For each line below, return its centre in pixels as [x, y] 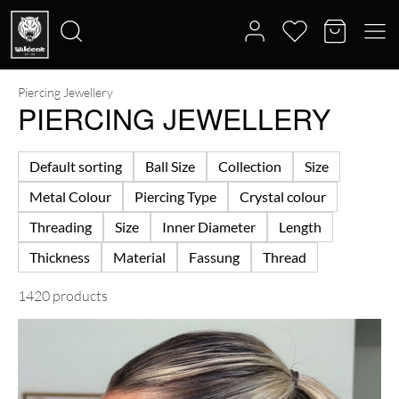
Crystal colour [283, 196]
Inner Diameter [209, 227]
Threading [61, 227]
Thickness [60, 257]
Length [300, 227]
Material [139, 257]
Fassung [214, 257]
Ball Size [170, 166]
